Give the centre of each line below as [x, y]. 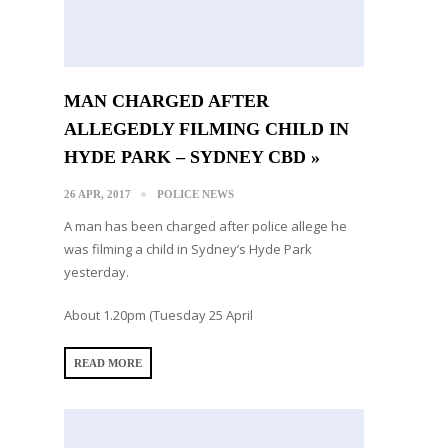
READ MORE [108, 362]
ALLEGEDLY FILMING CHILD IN [206, 128]
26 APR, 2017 [97, 193]
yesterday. [96, 271]
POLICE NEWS [195, 193]
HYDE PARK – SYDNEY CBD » [192, 156]
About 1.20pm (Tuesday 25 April [158, 314]
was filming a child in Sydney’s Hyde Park [188, 248]
